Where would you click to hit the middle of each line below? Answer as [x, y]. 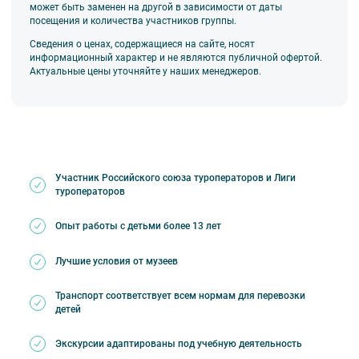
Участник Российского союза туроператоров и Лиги [175, 178]
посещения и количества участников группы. [133, 20]
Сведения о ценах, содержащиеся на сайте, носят [142, 44]
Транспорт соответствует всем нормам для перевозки [180, 296]
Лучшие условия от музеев [116, 262]
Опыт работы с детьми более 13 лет [138, 226]
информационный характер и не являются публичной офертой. [175, 57]
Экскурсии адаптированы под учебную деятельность [178, 343]
